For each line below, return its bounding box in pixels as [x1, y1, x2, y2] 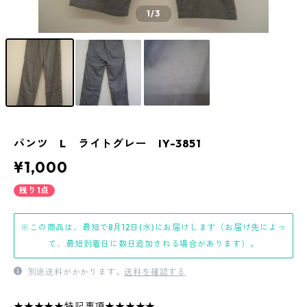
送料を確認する [124, 267, 186, 277]
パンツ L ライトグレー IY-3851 [14, 136, 201, 150]
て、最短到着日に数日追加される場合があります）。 [48, 238, 259, 249]
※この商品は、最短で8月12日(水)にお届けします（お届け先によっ [21, 222, 286, 232]
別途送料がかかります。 [25, 267, 125, 277]
